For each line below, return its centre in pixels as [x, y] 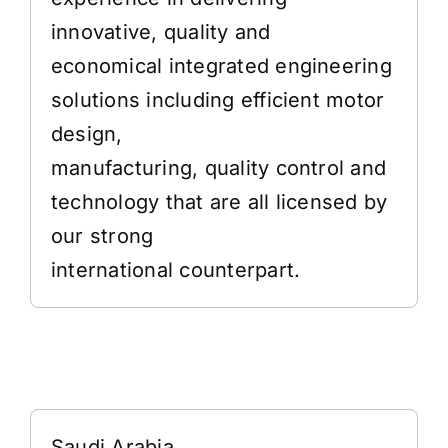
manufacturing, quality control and [219, 168]
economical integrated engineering [221, 66]
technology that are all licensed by [219, 202]
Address [79, 368]
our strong [102, 236]
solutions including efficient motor [218, 100]
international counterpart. [176, 270]
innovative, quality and [161, 32]
